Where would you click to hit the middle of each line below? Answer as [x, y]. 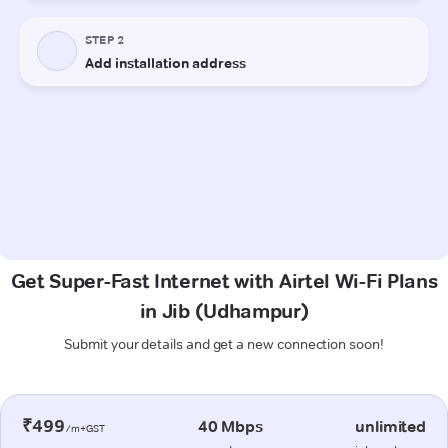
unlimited [390, 426]
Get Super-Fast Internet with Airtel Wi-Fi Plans [224, 280]
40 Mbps [230, 426]
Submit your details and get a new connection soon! [224, 343]
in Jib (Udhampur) [224, 310]
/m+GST [85, 428]
